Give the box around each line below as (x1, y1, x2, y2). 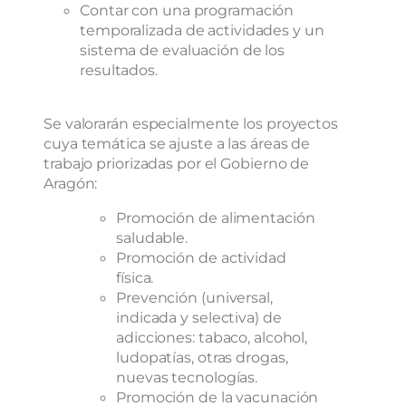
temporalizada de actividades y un (80, 21, 324, 40)
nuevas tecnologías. (116, 367, 258, 386)
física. (116, 267, 154, 286)
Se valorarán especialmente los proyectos (43, 113, 338, 132)
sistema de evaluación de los (80, 41, 285, 60)
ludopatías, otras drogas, (116, 347, 288, 366)
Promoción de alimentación (116, 208, 315, 227)
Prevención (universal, (116, 287, 273, 306)
